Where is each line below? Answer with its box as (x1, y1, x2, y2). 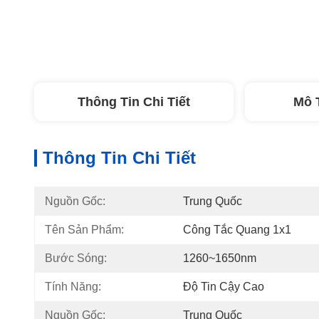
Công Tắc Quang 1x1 (183, 224, 291, 236)
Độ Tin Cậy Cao (183, 281, 264, 293)
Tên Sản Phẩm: (45, 224, 124, 236)
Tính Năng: (45, 281, 101, 293)
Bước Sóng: (45, 252, 107, 264)
